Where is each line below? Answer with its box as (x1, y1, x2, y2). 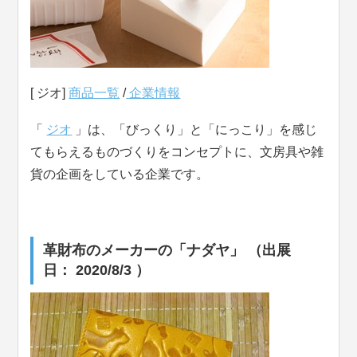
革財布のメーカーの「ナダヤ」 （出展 (43, 242, 292, 259)
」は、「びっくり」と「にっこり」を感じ (72, 123, 318, 137)
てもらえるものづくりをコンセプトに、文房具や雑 (30, 145, 324, 159)
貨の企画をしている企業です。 (30, 167, 210, 182)
